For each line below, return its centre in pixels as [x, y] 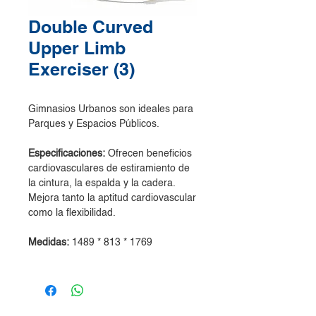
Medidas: [49, 243]
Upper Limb [77, 48]
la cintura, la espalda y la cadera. [102, 183]
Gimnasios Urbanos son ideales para [111, 109]
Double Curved [91, 27]
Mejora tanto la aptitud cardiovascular [112, 198]
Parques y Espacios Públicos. [94, 124]
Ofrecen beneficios [150, 154]
